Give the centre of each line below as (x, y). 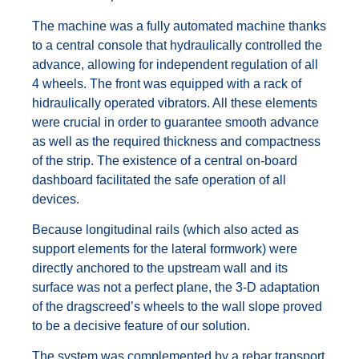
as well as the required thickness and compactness (176, 141)
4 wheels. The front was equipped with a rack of (167, 83)
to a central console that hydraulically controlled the (177, 45)
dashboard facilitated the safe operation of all (159, 179)
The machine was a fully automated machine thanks (179, 26)
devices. (56, 199)
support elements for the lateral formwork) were (165, 248)
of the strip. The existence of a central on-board (165, 160)
